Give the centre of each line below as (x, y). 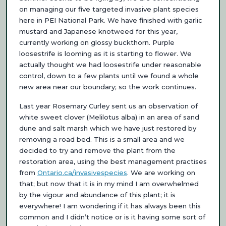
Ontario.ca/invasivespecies (82, 172)
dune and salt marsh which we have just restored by (108, 128)
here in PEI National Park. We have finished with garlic (111, 20)
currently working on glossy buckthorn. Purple (97, 42)
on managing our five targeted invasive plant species (109, 9)
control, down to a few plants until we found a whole (109, 75)
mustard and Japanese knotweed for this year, (98, 31)
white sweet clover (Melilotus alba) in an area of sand (109, 117)
